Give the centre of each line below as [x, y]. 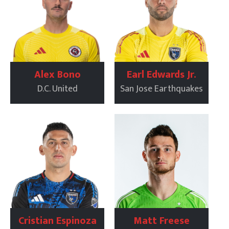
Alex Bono [57, 75]
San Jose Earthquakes [162, 89]
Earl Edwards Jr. [162, 75]
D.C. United [57, 89]
